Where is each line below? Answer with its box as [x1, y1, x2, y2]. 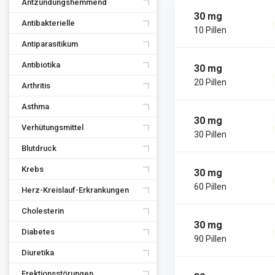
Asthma [21, 102, 49, 111]
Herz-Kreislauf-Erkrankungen [21, 185, 129, 195]
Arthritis [21, 81, 50, 90]
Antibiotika [21, 60, 60, 69]
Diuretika [21, 248, 54, 257]
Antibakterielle [21, 18, 75, 28]
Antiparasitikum [21, 39, 78, 48]
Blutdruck [21, 144, 56, 153]
